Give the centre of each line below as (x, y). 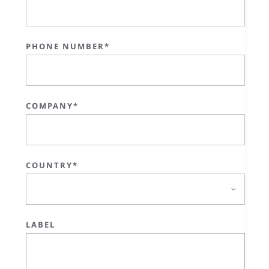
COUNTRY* (52, 165)
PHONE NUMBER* (68, 46)
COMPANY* (52, 105)
